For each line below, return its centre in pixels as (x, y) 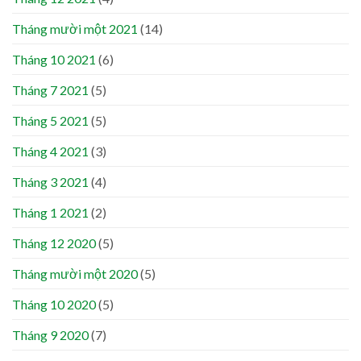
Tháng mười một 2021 (75, 28)
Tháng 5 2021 (50, 120)
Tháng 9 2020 (50, 334)
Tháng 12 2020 (54, 243)
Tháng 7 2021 (50, 89)
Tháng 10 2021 (54, 59)
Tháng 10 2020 (54, 304)
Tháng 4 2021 (50, 151)
